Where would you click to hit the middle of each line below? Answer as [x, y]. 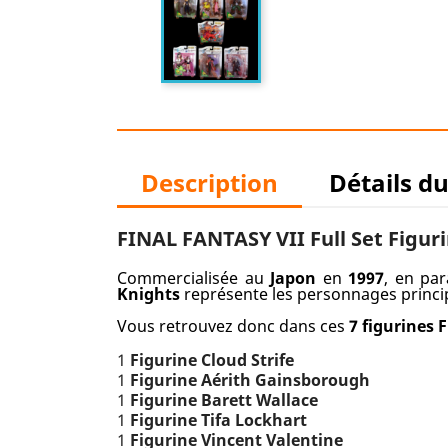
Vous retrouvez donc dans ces [233, 326]
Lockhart [271, 420]
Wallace [287, 400]
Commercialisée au [194, 278]
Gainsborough [312, 380]
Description [209, 182]
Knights [148, 294]
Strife [272, 360]
